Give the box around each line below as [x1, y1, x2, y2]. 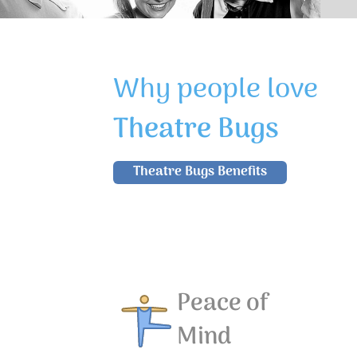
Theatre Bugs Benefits [133, 160, 267, 183]
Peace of [177, 284, 269, 324]
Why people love [113, 66, 318, 113]
